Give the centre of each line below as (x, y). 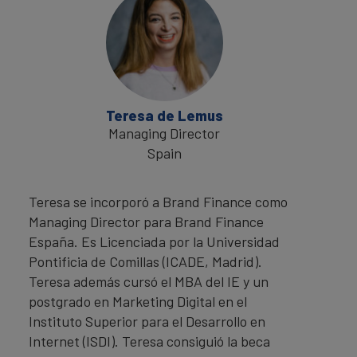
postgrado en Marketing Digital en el (138, 301)
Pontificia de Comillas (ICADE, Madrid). (145, 261)
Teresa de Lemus (164, 115)
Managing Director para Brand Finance (146, 221)
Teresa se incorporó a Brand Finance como (158, 201)
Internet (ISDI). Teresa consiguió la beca (149, 341)
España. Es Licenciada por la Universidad (154, 241)
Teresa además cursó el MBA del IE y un (149, 281)
